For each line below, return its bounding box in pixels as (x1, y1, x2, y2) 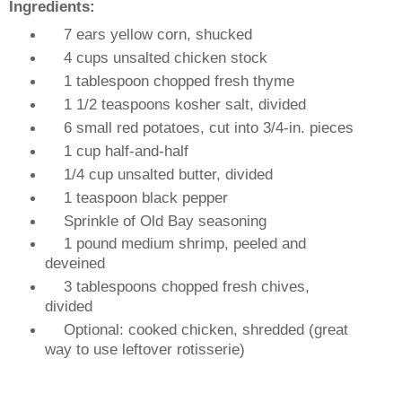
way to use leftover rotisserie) (44, 340, 245, 359)
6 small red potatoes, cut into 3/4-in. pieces (63, 118, 354, 136)
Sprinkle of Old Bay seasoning (63, 211, 267, 230)
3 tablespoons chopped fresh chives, (63, 277, 310, 296)
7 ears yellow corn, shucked (63, 24, 252, 43)
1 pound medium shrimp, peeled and (63, 234, 306, 253)
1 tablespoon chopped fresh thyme (63, 71, 294, 90)
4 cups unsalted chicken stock (63, 48, 267, 66)
